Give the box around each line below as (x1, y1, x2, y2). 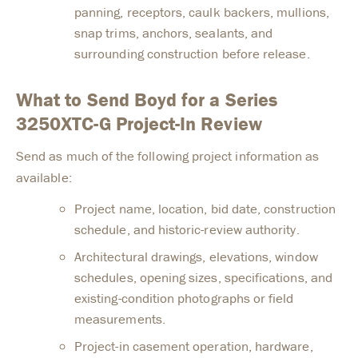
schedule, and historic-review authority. (74, 221, 300, 239)
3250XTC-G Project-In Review (16, 112, 262, 136)
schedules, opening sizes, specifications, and (74, 268, 332, 287)
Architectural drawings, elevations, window (74, 248, 318, 266)
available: (16, 169, 72, 187)
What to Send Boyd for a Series (16, 88, 277, 112)
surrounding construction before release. (74, 45, 310, 63)
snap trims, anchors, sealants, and (74, 24, 273, 42)
